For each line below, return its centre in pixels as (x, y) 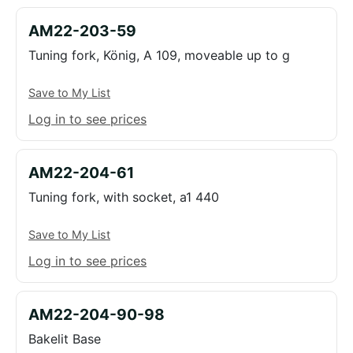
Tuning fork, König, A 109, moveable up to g (159, 55)
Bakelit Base (65, 339)
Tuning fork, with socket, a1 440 (124, 197)
